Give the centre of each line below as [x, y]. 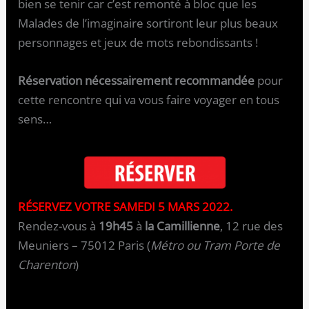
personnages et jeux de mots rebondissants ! [138, 42]
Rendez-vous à [59, 226]
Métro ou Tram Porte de [216, 246]
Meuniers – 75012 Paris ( [84, 246]
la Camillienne [183, 226]
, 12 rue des [252, 226]
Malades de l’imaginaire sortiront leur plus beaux [148, 23]
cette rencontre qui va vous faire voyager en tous [149, 99]
